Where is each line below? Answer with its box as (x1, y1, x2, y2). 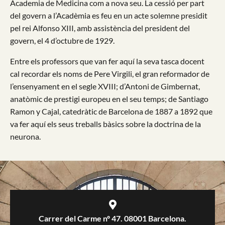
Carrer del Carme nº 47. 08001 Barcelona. (39, 213, 186, 223)
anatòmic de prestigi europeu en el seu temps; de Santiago (10, 94, 208, 103)
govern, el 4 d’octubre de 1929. (10, 36, 115, 45)
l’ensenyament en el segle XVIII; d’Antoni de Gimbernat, (10, 81, 200, 91)
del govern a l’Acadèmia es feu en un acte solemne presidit (10, 11, 207, 20)
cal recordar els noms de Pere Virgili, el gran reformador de (10, 69, 209, 78)
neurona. (10, 132, 41, 141)
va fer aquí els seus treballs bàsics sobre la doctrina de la (10, 119, 201, 129)
